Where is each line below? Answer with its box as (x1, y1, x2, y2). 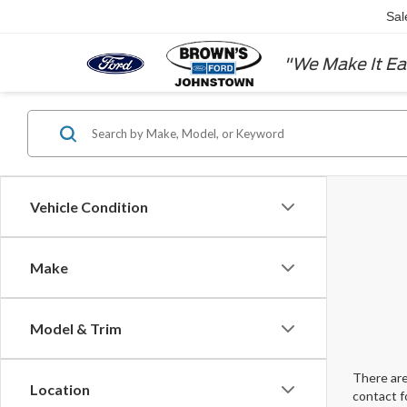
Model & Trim (30, 320, 122, 338)
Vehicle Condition (30, 198, 148, 216)
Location (30, 381, 90, 399)
